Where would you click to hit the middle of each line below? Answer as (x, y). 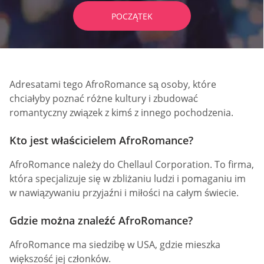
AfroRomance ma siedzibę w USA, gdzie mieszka (115, 245)
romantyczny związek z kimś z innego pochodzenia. (121, 112)
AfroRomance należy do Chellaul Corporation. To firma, (132, 165)
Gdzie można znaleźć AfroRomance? (101, 221)
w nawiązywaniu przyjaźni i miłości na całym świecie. (124, 193)
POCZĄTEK (132, 16)
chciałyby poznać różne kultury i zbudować (104, 98)
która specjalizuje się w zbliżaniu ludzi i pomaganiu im (128, 179)
